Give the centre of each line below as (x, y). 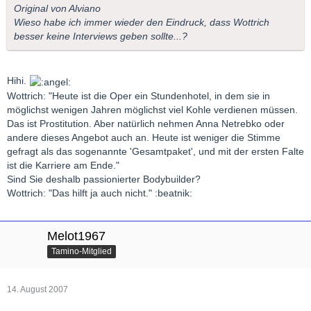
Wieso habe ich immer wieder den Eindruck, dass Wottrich (142, 23)
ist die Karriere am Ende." (63, 165)
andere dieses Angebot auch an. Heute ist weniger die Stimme (144, 137)
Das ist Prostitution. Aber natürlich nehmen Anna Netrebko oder (146, 123)
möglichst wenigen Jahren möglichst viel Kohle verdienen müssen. (152, 109)
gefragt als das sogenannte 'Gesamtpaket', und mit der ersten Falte (155, 151)
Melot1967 (76, 236)
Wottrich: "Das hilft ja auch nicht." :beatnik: (100, 193)
